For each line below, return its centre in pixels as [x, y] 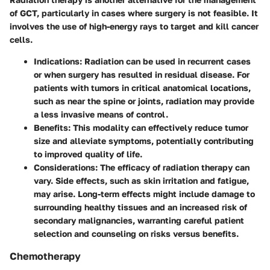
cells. [21, 40]
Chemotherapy [45, 256]
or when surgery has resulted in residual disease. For [142, 75]
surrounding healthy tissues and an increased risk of [140, 207]
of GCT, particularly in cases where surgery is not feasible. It [134, 13]
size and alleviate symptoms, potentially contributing [144, 141]
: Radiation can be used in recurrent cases [165, 61]
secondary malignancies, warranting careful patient [139, 221]
